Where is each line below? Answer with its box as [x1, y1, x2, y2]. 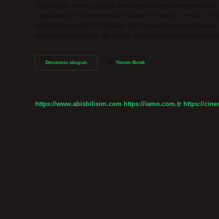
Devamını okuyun [45, 60, 87, 66]
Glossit [87, 66, 104, 72]
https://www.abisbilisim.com [35, 100, 122, 108]
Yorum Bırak [116, 60, 145, 66]
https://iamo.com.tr [124, 100, 181, 108]
